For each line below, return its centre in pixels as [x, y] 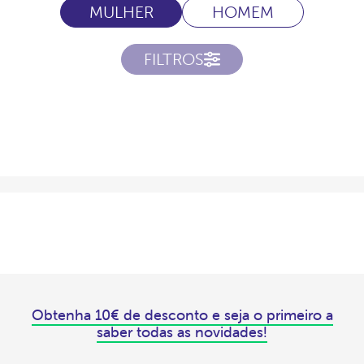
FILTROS [174, 59]
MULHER [121, 12]
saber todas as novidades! [182, 332]
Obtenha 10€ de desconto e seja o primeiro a [182, 315]
